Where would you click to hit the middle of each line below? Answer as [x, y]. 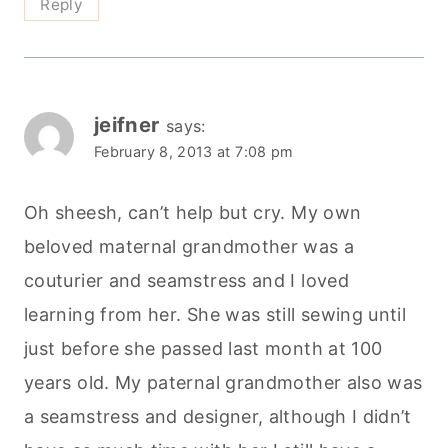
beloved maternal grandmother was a [189, 246]
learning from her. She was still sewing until [215, 314]
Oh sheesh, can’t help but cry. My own [193, 212]
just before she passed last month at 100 [203, 348]
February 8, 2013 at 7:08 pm [194, 151]
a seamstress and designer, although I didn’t [218, 416]
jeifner [127, 124]
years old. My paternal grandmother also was [223, 382]
